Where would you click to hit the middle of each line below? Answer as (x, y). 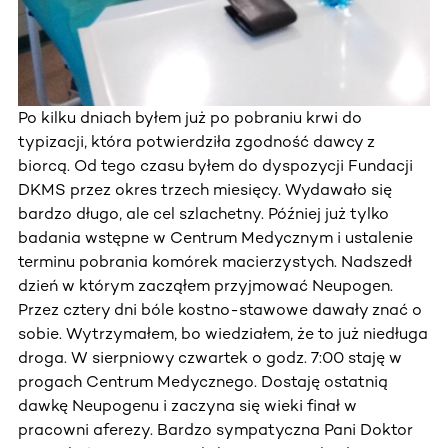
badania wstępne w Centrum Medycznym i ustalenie (215, 237)
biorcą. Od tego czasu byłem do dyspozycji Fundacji (215, 165)
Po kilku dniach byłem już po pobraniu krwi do (190, 117)
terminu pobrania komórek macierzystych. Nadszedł (215, 261)
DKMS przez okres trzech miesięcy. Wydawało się (205, 189)
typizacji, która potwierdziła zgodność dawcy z (196, 141)
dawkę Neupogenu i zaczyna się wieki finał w (187, 405)
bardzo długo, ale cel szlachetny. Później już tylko (203, 213)
